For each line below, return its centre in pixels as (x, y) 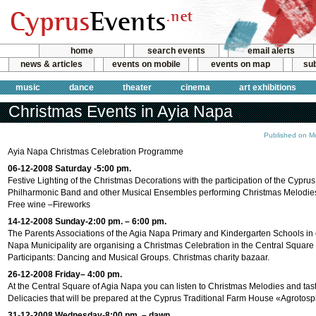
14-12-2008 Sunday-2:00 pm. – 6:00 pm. (87, 221)
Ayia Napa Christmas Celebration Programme (96, 152)
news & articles (51, 65)
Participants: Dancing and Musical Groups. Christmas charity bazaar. (139, 257)
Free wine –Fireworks (49, 205)
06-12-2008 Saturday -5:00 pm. (69, 169)
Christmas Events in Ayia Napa (121, 111)
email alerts (271, 51)
